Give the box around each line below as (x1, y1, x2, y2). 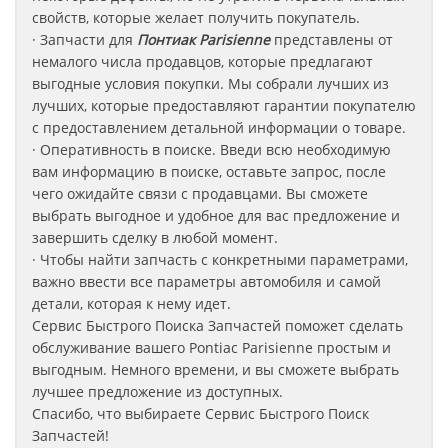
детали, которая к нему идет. (32, 294, 231, 313)
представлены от (270, 30, 393, 49)
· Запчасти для (32, 30, 137, 49)
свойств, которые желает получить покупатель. (32, 8, 360, 27)
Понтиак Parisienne (137, 30, 270, 49)
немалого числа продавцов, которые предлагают (32, 52, 373, 71)
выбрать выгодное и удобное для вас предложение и (32, 206, 400, 225)
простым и (313, 338, 391, 357)
